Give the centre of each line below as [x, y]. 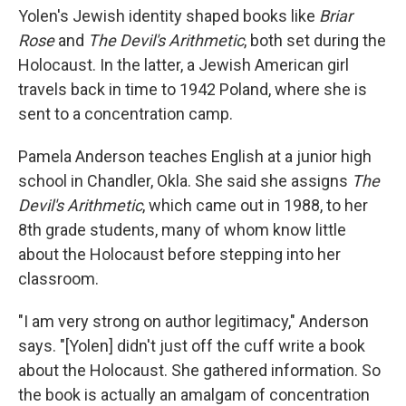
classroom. [58, 279]
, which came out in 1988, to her [255, 205]
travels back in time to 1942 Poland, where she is [193, 89]
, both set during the [315, 40]
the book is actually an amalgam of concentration [194, 395]
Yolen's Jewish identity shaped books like [169, 16]
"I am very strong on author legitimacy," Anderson [193, 321]
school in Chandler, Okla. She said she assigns [185, 181]
